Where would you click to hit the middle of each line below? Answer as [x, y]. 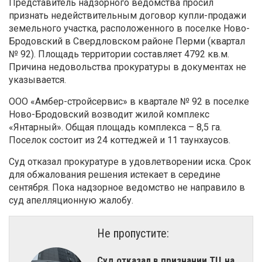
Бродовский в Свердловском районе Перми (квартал [127, 42]
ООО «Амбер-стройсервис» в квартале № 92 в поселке [129, 102]
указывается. [37, 80]
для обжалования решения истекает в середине [115, 175]
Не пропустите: [133, 234]
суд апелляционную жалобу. [71, 201]
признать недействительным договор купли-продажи [127, 16]
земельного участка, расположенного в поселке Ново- [129, 29]
